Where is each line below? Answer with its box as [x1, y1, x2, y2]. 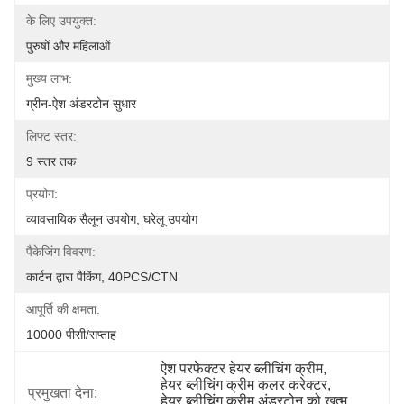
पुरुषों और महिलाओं [26, 39, 110, 53]
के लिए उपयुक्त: [26, 14, 96, 28]
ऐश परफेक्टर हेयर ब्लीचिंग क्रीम [161, 361, 324, 376]
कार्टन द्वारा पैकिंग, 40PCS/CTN [26, 270, 178, 284]
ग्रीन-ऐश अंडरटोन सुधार [26, 96, 136, 111]
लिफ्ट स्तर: [26, 129, 77, 143]
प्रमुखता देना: [28, 385, 97, 400]
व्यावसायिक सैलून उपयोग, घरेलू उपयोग [26, 212, 197, 226]
